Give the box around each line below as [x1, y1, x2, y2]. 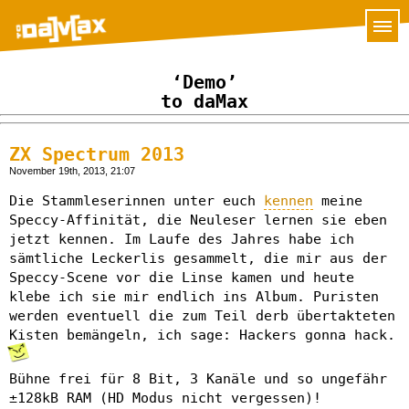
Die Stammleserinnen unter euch [9, 192, 264, 209]
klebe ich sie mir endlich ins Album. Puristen [9, 288, 379, 305]
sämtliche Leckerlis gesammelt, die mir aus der [9, 249, 387, 267]
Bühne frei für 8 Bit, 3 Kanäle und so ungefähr [9, 370, 387, 387]
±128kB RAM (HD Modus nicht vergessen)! [9, 389, 321, 406]
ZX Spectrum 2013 [9, 143, 184, 165]
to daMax [161, 91, 248, 112]
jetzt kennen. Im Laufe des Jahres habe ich [9, 230, 354, 247]
